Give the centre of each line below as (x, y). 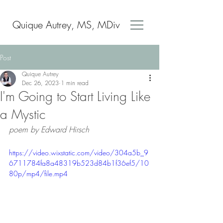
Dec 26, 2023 (40, 83)
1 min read (75, 83)
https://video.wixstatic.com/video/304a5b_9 (79, 153)
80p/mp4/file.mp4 (38, 173)
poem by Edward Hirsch (50, 129)
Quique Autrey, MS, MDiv (66, 25)
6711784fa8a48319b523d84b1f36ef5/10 (79, 163)
